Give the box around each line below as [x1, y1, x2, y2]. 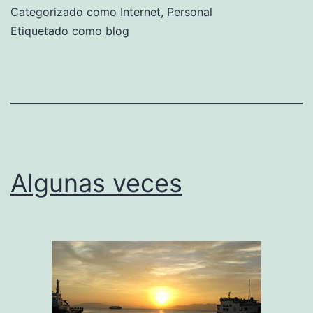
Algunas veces [10, 167, 182, 198]
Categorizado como [10, 4, 120, 19]
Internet [120, 4, 161, 19]
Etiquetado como [10, 23, 105, 38]
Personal [167, 4, 212, 19]
